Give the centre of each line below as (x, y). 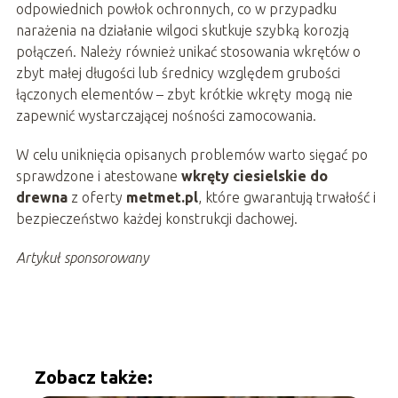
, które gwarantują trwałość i (287, 197)
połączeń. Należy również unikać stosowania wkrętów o (188, 51)
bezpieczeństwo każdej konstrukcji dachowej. (156, 218)
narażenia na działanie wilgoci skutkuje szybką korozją (182, 30)
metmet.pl (162, 197)
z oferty (96, 197)
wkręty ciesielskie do (254, 175)
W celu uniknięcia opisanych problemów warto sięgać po (191, 154)
